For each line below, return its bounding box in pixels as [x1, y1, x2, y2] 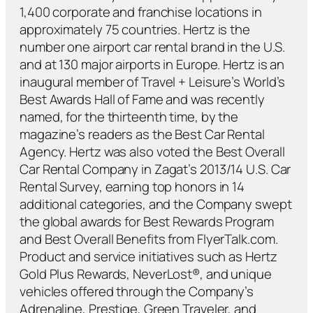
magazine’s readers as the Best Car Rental [20, 125, 265, 144]
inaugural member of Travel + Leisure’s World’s [20, 73, 286, 92]
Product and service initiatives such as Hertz [20, 247, 277, 266]
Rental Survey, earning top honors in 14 [20, 177, 245, 196]
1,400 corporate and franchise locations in [20, 3, 262, 22]
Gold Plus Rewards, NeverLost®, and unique [20, 265, 272, 284]
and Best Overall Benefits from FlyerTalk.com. [20, 230, 278, 249]
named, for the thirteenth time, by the [20, 108, 239, 126]
